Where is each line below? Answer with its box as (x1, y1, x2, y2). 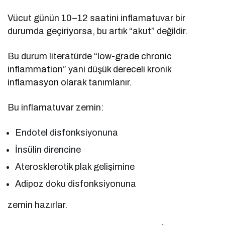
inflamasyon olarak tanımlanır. (8, 77, 132, 88)
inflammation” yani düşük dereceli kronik (8, 64, 172, 75)
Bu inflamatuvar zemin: (8, 102, 104, 113)
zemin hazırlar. (8, 200, 68, 210)
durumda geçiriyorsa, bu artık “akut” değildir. (8, 26, 188, 37)
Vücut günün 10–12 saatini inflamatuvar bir (8, 13, 186, 24)
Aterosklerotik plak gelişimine (15, 162, 135, 172)
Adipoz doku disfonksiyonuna (15, 179, 137, 189)
